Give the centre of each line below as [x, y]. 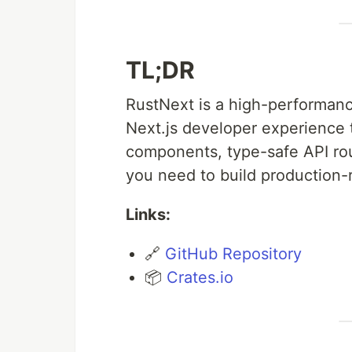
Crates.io [200, 277]
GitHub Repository [233, 253]
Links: [148, 214]
